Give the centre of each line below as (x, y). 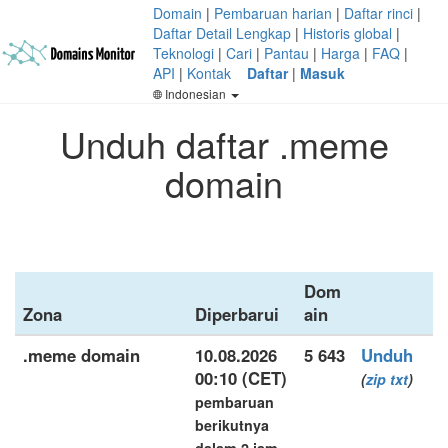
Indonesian (195, 93)
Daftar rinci (378, 13)
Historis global (347, 33)
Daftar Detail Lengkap (222, 33)
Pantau (286, 53)
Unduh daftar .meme (224, 143)
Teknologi (183, 53)
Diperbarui (237, 314)
